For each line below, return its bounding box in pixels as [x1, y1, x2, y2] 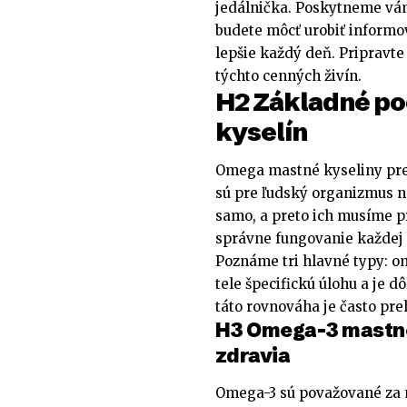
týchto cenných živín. [215, 66, 362, 84]
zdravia [215, 343, 291, 369]
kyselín [215, 115, 308, 147]
